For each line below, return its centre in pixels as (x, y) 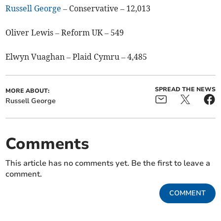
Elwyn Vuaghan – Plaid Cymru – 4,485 (76, 57)
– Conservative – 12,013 (106, 9)
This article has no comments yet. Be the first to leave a (108, 164)
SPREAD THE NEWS (185, 90)
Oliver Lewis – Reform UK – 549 (65, 33)
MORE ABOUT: (28, 91)
